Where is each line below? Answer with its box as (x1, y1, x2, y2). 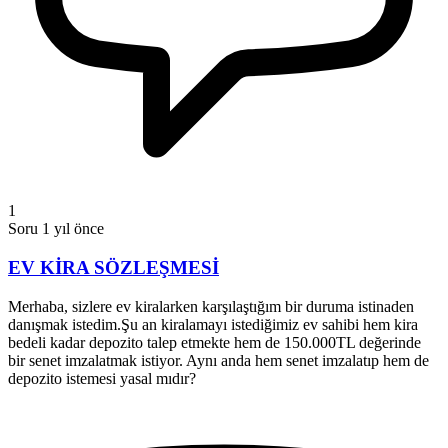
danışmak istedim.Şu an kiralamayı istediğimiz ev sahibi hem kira (8, 315, 418, 333)
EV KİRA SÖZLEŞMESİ (8, 256, 219, 278)
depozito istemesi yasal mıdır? (8, 369, 196, 387)
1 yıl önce (42, 220, 104, 238)
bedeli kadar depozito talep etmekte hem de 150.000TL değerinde (8, 333, 421, 351)
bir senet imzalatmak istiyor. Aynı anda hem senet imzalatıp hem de (8, 351, 429, 369)
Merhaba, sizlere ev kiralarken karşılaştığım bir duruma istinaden (8, 297, 414, 315)
